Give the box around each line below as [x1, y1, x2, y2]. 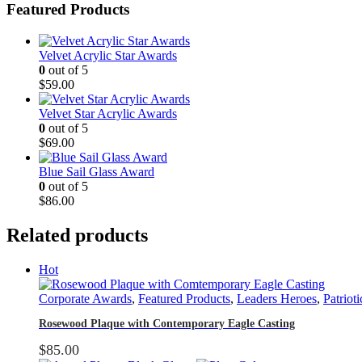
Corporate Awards [39, 291, 132, 305]
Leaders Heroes [237, 291, 317, 305]
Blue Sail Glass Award [39, 164, 154, 179]
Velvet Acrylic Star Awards [39, 48, 177, 62]
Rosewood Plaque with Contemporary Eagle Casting [39, 317, 295, 330]
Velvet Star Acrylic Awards [39, 106, 177, 120]
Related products [6, 224, 148, 246]
